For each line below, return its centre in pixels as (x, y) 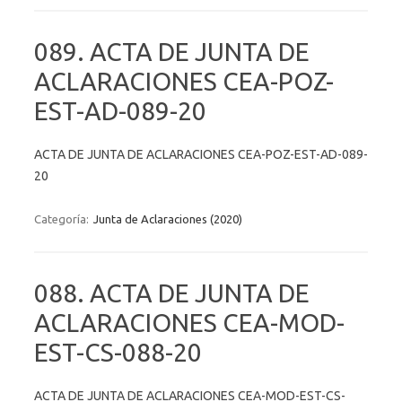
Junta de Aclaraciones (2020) (168, 218)
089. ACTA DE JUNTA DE (172, 51)
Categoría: (63, 218)
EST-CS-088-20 (118, 352)
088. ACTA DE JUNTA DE (172, 293)
